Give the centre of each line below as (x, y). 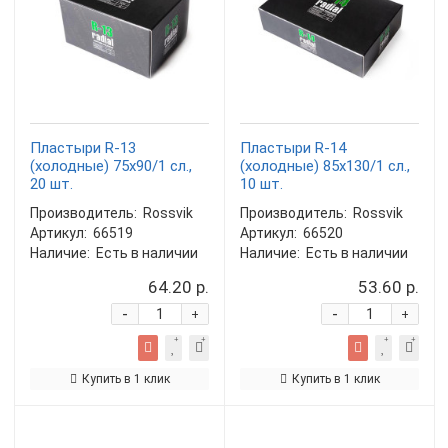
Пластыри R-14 (293, 148)
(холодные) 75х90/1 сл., (111, 166)
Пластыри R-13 (83, 148)
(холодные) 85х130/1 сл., (325, 166)
